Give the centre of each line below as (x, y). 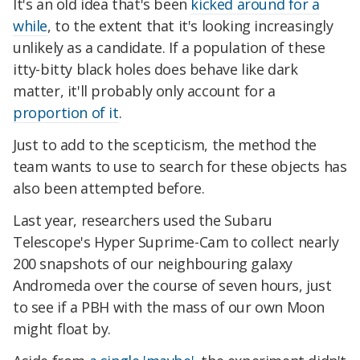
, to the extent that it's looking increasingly (190, 26)
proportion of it (66, 113)
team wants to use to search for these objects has (180, 167)
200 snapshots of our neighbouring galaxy (153, 264)
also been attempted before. (109, 188)
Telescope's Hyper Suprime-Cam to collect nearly (176, 242)
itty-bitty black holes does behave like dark (155, 70)
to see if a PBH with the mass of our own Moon (169, 307)
